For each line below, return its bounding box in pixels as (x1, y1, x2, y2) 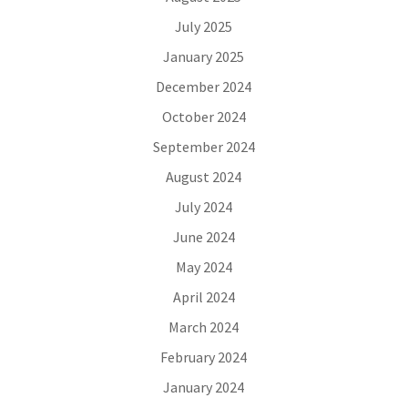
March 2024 (168, 318, 240, 336)
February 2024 (160, 348, 248, 366)
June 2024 (172, 228, 235, 246)
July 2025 (175, 17, 233, 36)
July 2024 (175, 198, 233, 216)
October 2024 (161, 107, 246, 126)
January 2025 (163, 47, 245, 66)
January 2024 (163, 378, 245, 396)
